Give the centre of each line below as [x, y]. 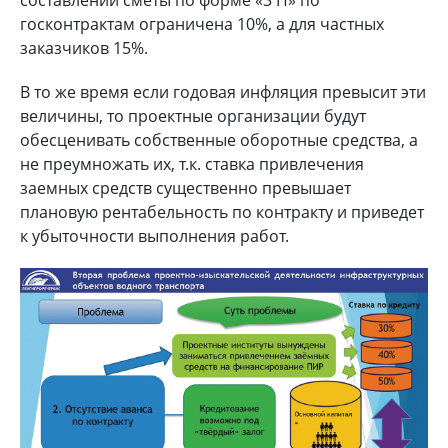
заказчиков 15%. [84, 47]
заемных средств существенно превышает [185, 187]
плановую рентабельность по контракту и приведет [222, 211]
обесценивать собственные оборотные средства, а [219, 139]
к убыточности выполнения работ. [154, 235]
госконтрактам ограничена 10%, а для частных [202, 23]
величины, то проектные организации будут [193, 115]
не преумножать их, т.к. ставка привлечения [192, 163]
